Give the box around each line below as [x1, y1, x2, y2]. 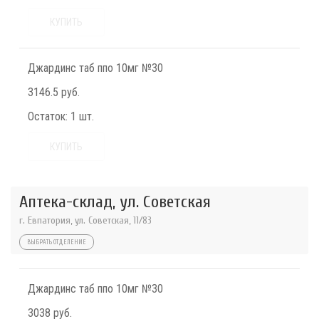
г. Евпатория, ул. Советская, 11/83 [19, 214, 152, 227]
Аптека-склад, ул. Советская [19, 192, 211, 212]
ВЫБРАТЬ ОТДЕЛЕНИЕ [27, 239, 86, 246]
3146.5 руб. [28, 85, 80, 100]
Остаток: [28, 110, 68, 124]
